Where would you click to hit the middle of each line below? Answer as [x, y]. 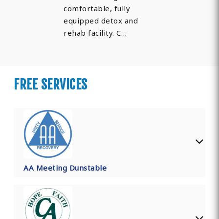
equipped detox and [101, 21]
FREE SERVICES [51, 85]
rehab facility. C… [95, 33]
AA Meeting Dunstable [65, 168]
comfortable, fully [97, 9]
